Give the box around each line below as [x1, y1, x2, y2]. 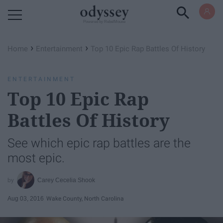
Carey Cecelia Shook [37, 176, 96, 184]
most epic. [7, 151, 65, 165]
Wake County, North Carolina [46, 195, 124, 202]
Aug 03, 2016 [7, 195, 44, 202]
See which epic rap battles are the [7, 136, 191, 150]
